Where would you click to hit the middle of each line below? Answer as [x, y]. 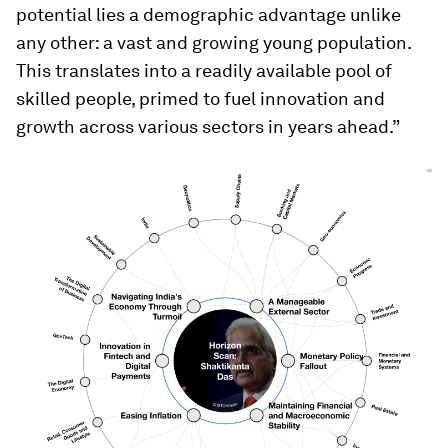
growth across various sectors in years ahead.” [208, 126]
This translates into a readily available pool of [204, 70]
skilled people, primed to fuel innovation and [200, 98]
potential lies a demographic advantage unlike [208, 14]
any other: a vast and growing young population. [213, 42]
